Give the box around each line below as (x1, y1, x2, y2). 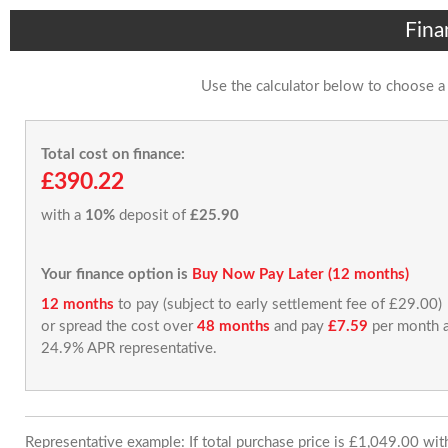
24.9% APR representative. (41, 340, 217, 356)
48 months (197, 318, 270, 334)
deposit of (115, 208, 190, 223)
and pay (270, 318, 328, 334)
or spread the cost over (41, 318, 197, 334)
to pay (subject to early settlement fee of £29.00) (114, 296, 442, 312)
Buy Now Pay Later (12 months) (192, 267, 409, 282)
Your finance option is (41, 267, 188, 282)
